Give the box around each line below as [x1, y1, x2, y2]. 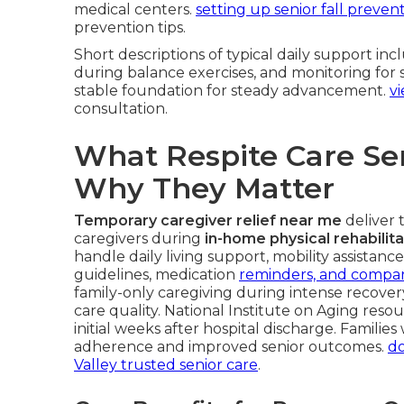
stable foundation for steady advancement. [74, 82, 390, 99]
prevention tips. [74, 19, 186, 36]
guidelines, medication [74, 266, 239, 283]
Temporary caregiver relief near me [74, 212, 342, 229]
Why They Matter [74, 170, 335, 206]
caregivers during [74, 230, 205, 247]
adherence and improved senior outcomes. [74, 338, 388, 355]
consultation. [74, 100, 168, 117]
